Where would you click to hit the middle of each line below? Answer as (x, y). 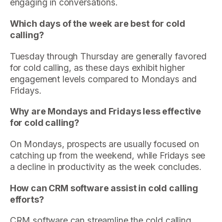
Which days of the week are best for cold (97, 24)
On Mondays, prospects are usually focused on (104, 144)
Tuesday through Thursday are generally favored (108, 56)
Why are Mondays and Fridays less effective (106, 111)
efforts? (27, 199)
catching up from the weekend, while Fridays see (108, 156)
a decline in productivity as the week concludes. (106, 167)
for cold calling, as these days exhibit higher (97, 67)
